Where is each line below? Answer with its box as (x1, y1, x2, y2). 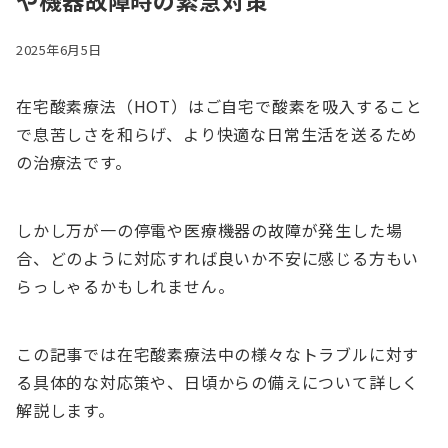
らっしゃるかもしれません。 (16, 274, 235, 299)
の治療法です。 (16, 150, 132, 175)
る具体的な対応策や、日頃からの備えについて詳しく (16, 370, 420, 395)
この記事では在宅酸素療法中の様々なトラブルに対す (16, 342, 420, 367)
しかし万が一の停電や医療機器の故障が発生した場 (16, 218, 403, 243)
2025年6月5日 (16, 40, 102, 60)
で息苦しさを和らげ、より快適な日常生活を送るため (16, 122, 419, 147)
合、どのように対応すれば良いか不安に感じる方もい (16, 246, 420, 271)
